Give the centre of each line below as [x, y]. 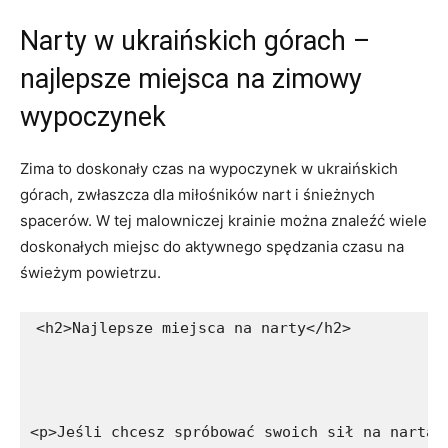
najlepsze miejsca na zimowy [191, 79]
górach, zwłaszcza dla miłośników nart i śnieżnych [197, 194]
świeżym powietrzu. [90, 272]
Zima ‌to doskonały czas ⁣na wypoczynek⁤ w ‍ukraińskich [209, 168]
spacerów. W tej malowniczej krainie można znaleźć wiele [223, 220]
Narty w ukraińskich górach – [195, 41]
